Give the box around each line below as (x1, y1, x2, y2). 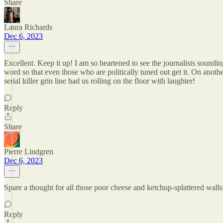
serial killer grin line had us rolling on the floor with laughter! (4, 77, 195, 85)
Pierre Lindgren (4, 147, 53, 156)
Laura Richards (4, 23, 52, 31)
